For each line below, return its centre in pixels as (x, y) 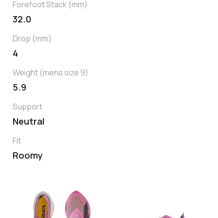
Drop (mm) (32, 39)
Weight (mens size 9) (51, 73)
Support (27, 107)
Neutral (28, 121)
